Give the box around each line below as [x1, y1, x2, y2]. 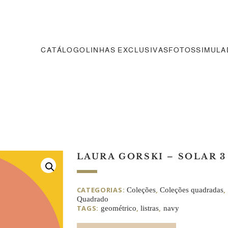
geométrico [100, 204, 136, 212]
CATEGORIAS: [76, 185, 127, 194]
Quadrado [76, 194, 108, 203]
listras [140, 204, 159, 212]
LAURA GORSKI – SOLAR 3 [76, 151, 226, 162]
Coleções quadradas [160, 185, 224, 194]
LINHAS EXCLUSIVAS [85, 45, 169, 54]
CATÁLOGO [41, 45, 86, 54]
